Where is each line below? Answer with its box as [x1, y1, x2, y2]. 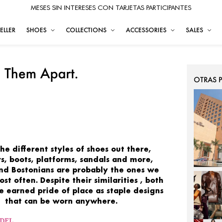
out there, [111, 144, 151, 154]
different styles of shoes [12, 144, 109, 154]
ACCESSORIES [126, 26, 166, 34]
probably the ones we [72, 165, 160, 174]
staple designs [106, 186, 164, 195]
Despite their [40, 175, 92, 185]
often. [13, 175, 38, 185]
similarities [94, 175, 138, 185]
